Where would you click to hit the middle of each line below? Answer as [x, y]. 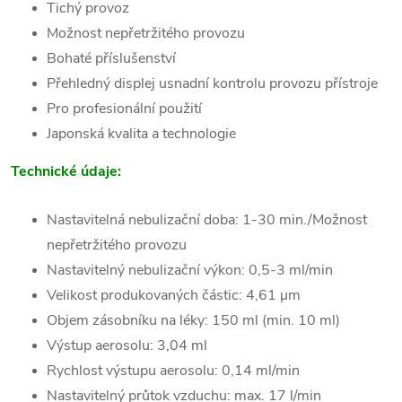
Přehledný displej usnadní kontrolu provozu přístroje [212, 83]
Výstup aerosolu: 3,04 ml [127, 345]
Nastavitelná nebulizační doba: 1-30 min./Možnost [207, 220]
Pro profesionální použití [124, 109]
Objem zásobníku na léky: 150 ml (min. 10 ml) [193, 320]
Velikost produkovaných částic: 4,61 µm [174, 295]
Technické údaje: [66, 171]
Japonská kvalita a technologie [141, 134]
